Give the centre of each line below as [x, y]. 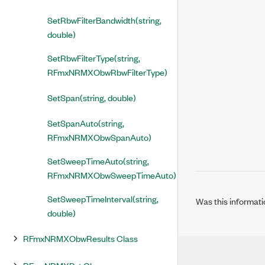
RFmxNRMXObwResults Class [80, 238]
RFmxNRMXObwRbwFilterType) [107, 72]
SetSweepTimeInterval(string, [103, 198]
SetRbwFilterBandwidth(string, [104, 20]
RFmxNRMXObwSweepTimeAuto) [112, 175]
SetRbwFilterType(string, [94, 58]
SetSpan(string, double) [92, 97]
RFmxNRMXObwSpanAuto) [99, 137]
